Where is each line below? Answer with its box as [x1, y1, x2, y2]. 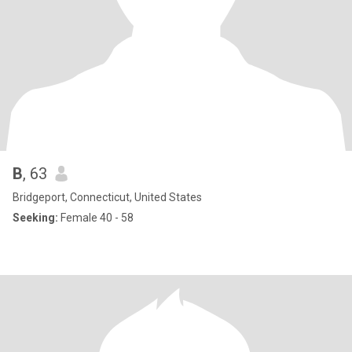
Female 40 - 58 [58, 211, 134, 224]
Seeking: [13, 211, 58, 224]
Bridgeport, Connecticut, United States [13, 191, 202, 203]
